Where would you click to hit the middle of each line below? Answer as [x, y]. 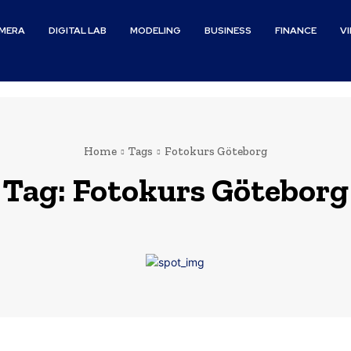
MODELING [156, 30]
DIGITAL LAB [78, 30]
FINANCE [296, 30]
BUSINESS [228, 30]
